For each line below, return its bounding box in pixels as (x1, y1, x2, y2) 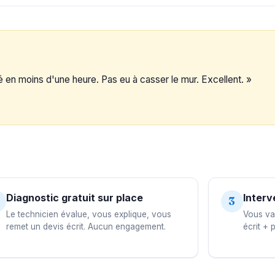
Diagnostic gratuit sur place (6, 191, 144, 204)
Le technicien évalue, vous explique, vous (6, 209, 172, 219)
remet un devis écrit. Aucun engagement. (6, 221, 166, 231)
